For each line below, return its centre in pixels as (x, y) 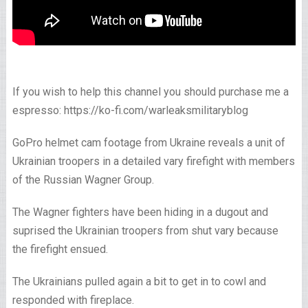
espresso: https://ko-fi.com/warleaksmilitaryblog (130, 111)
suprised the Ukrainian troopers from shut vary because (145, 231)
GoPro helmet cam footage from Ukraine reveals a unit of (148, 143)
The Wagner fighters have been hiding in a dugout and (140, 212)
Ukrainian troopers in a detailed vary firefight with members (153, 162)
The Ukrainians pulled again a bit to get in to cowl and (139, 282)
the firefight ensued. (60, 250)
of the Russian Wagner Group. (83, 180)
